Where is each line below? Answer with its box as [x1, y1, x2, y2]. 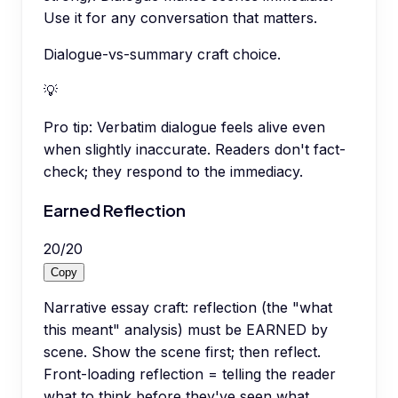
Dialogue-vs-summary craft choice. [44, 45, 281, 64]
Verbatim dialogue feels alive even [97, 118, 325, 137]
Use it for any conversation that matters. [44, 9, 317, 28]
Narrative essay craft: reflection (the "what [44, 298, 332, 316]
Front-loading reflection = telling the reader [44, 364, 336, 383]
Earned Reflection [44, 200, 186, 221]
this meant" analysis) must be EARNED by [44, 320, 328, 338]
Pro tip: [44, 118, 92, 137]
